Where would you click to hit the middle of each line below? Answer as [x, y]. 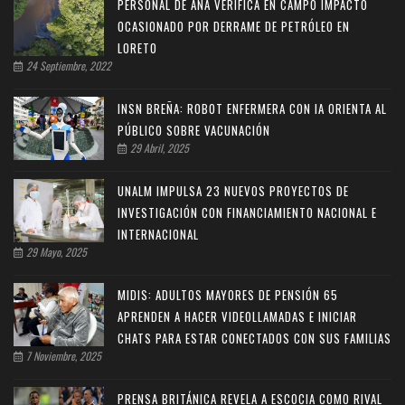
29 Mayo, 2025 [55, 251]
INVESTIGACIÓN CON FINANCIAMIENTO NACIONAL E [247, 212]
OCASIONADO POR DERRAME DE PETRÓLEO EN [234, 26]
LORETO [137, 47]
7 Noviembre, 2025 [62, 355]
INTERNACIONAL [158, 234]
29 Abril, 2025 [158, 147]
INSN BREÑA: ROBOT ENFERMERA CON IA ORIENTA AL [252, 108]
